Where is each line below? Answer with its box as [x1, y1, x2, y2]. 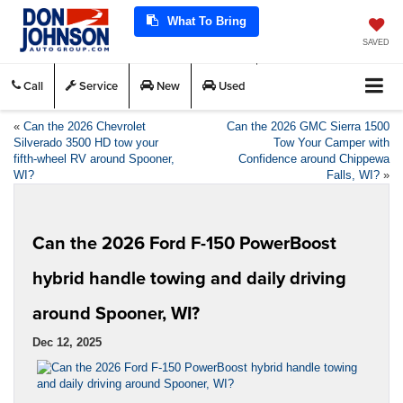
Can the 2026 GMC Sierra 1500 [227, 119, 390, 133]
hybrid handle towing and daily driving [32, 264, 346, 291]
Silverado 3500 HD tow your [13, 135, 158, 149]
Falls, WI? [327, 167, 380, 182]
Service [76, 77, 118, 94]
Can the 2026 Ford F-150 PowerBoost [32, 228, 336, 255]
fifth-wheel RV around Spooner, [13, 151, 175, 166]
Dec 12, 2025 [32, 335, 102, 349]
